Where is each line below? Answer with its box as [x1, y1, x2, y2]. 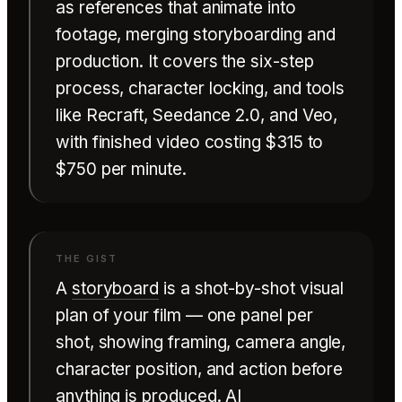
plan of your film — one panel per [56, 304, 313, 326]
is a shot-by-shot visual [159, 277, 345, 299]
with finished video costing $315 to [56, 131, 324, 153]
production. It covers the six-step [56, 50, 314, 72]
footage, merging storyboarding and [56, 23, 336, 45]
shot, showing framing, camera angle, [56, 331, 346, 353]
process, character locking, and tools [56, 77, 345, 99]
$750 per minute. [56, 158, 187, 179]
